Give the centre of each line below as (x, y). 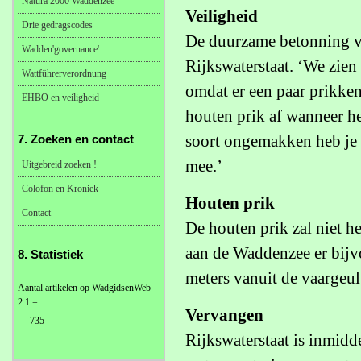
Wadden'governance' (60, 49)
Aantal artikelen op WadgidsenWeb (84, 288)
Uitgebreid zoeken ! (59, 164)
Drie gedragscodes (57, 25)
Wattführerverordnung (64, 73)
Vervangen (224, 315)
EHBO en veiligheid (60, 98)
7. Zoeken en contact (76, 139)
